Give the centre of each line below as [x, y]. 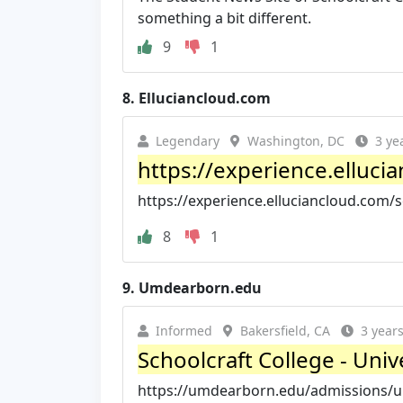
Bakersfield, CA [285, 330]
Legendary [188, 140]
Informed [184, 330]
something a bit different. [224, 18]
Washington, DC [296, 140]
